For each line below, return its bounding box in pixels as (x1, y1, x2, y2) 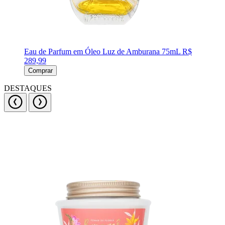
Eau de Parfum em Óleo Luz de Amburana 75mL (24, 47, 182, 56)
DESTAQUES (4, 84, 52, 92)
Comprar (28, 67, 53, 74)
